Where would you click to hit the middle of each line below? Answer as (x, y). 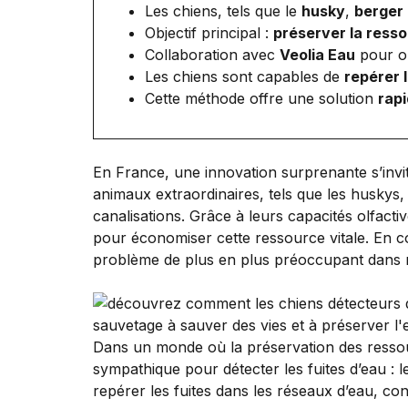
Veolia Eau (317, 54)
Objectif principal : (209, 32)
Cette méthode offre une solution (261, 98)
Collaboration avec (212, 54)
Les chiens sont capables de (245, 76)
